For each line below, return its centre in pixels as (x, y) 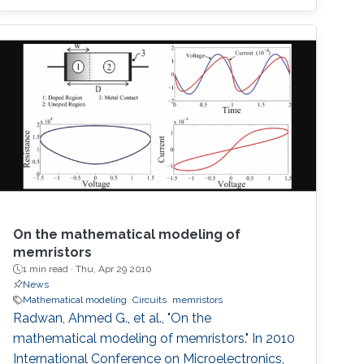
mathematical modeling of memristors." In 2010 (154, 339)
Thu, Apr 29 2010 (114, 269)
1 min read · (50, 269)
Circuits (150, 300)
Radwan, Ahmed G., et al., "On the (113, 318)
